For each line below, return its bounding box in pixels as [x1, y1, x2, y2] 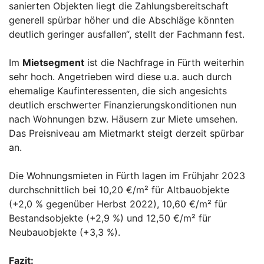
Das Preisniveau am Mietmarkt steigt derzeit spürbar [9, 127, 244, 140]
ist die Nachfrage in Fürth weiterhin [84, 57, 244, 69]
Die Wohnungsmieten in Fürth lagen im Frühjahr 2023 [9, 170, 245, 182]
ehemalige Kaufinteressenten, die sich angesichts [9, 85, 227, 97]
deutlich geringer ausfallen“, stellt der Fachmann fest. [9, 28, 245, 41]
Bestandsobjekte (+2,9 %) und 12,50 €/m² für [9, 212, 211, 225]
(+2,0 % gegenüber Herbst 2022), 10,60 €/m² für [9, 198, 227, 210]
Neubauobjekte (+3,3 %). [9, 226, 120, 239]
